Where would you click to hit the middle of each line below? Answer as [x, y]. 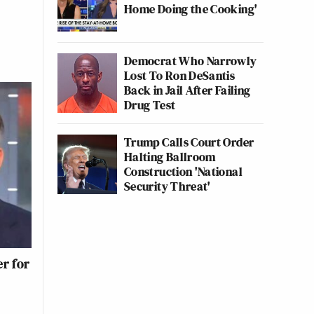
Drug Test [150, 105]
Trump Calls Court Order [189, 142]
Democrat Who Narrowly [191, 61]
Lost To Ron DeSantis [180, 75]
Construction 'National [183, 171]
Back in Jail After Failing [187, 90]
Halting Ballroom [170, 157]
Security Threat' [168, 186]
